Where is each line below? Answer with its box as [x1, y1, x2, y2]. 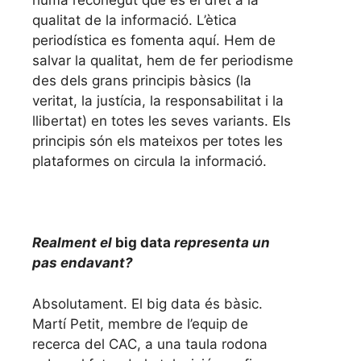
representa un [171, 234, 270, 251]
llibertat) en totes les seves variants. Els [32, 113, 291, 130]
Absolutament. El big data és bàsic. [32, 295, 263, 312]
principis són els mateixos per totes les [32, 133, 283, 150]
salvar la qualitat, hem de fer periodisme [32, 52, 293, 69]
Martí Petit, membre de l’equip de [32, 315, 248, 332]
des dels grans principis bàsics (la [32, 73, 251, 89]
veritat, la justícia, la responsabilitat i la [32, 93, 284, 110]
